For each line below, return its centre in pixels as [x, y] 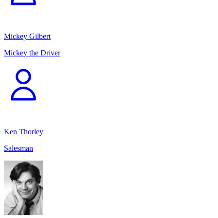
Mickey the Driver [32, 53]
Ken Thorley [24, 131]
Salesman [18, 148]
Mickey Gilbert [27, 36]
